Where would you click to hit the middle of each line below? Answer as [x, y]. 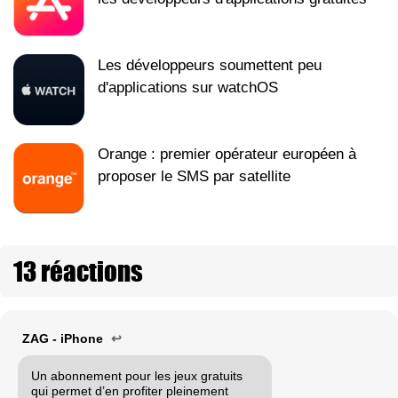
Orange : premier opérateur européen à [227, 154]
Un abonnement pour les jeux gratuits [137, 375]
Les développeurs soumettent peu [210, 65]
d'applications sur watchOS [188, 87]
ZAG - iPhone [64, 338]
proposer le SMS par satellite [194, 176]
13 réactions [78, 271]
